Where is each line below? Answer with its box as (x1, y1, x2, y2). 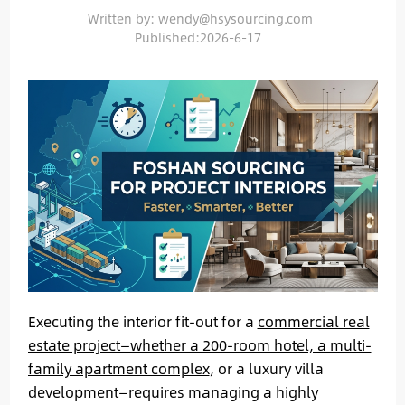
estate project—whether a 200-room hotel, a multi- (27, 333, 372, 356)
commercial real (257, 309, 370, 333)
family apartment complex (27, 356, 210, 380)
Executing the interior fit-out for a (27, 309, 258, 333)
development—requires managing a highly (27, 380, 318, 403)
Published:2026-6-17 (135, 28, 261, 47)
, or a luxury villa (209, 356, 324, 380)
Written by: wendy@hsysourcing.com (88, 9, 313, 28)
